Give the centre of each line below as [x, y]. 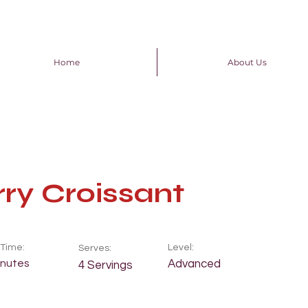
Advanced [194, 264]
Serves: [95, 248]
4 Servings [106, 265]
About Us [247, 62]
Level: [181, 247]
